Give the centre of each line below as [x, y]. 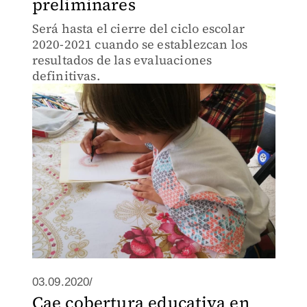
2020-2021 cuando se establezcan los [140, 44]
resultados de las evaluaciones [122, 60]
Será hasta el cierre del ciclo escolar [138, 28]
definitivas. [66, 76]
